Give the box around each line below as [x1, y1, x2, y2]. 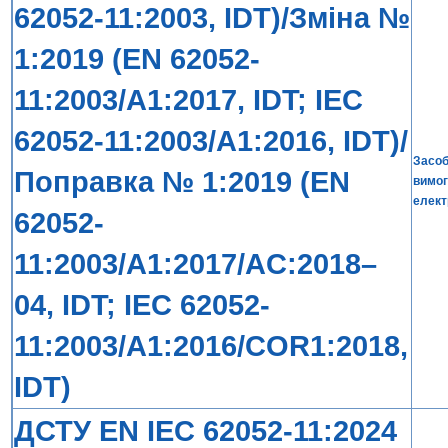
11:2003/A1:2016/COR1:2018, [14, 329, 408, 362]
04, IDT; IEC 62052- [14, 288, 270, 321]
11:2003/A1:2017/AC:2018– [14, 247, 377, 280]
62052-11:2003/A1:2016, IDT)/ [14, 124, 408, 157]
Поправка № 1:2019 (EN [14, 165, 350, 198]
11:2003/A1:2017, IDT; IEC [14, 83, 363, 116]
